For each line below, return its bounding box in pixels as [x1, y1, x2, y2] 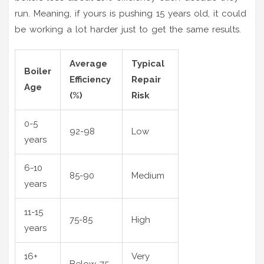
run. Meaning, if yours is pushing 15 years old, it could [15, 8, 246, 19]
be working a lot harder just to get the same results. [15, 24, 241, 35]
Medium [131, 170, 164, 181]
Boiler [24, 65, 51, 77]
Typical [131, 58, 164, 69]
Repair [131, 74, 161, 85]
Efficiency [70, 74, 111, 85]
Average [70, 58, 107, 69]
